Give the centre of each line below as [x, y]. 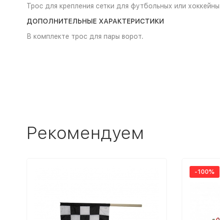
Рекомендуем [85, 133]
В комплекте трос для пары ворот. [85, 36]
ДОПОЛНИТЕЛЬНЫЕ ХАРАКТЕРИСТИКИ [95, 21]
